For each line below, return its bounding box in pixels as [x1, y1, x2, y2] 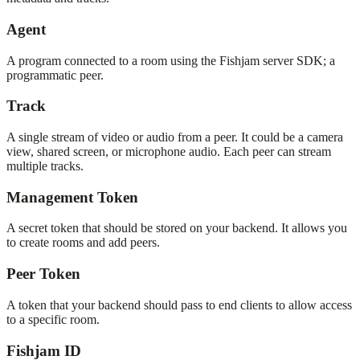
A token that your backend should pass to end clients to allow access [6, 297, 352, 312]
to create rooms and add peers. [6, 235, 160, 250]
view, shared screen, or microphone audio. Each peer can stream [6, 144, 331, 158]
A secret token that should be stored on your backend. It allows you [6, 221, 347, 235]
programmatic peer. [6, 67, 104, 82]
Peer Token [6, 265, 80, 283]
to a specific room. [6, 312, 100, 326]
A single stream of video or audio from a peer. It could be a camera [6, 129, 343, 144]
